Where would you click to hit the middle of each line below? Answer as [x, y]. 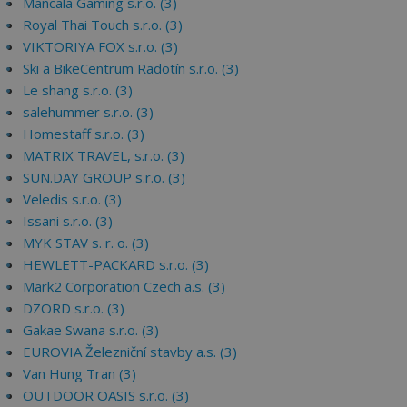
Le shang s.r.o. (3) [78, 90]
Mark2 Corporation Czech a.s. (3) [124, 286]
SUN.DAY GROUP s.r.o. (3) [104, 177]
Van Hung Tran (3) [79, 373]
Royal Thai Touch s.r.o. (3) [103, 25]
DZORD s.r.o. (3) [74, 308]
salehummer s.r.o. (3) [88, 112]
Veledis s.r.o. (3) [72, 199]
